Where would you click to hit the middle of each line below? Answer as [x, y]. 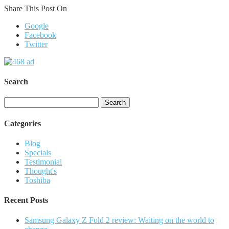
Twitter [36, 44]
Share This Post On [36, 8]
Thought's [41, 171]
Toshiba [37, 180]
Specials [38, 152]
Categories [22, 123]
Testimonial [43, 162]
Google [37, 26]
